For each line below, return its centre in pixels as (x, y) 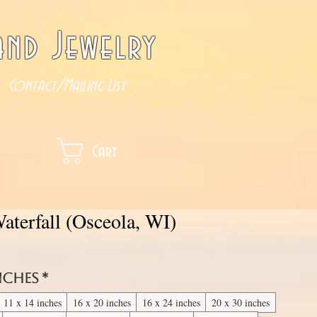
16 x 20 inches (102, 302)
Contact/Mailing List (67, 86)
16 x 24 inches (172, 302)
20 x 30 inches (241, 302)
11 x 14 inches (33, 302)
